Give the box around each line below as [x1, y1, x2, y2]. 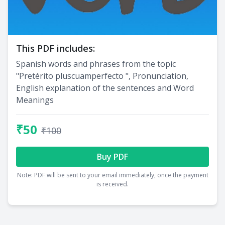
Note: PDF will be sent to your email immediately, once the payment [17, 170, 208, 179]
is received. [96, 179, 129, 188]
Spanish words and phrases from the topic [16, 58, 176, 69]
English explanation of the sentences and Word [16, 82, 194, 93]
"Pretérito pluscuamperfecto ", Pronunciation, [16, 70, 188, 81]
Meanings [16, 94, 54, 105]
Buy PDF [97, 151, 128, 162]
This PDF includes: [16, 42, 95, 54]
